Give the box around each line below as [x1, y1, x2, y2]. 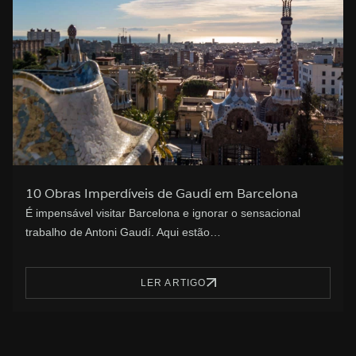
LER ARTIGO [140, 277, 207, 288]
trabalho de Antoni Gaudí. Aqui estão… [25, 225, 221, 238]
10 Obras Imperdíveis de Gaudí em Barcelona [25, 184, 298, 202]
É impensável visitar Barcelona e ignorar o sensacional [25, 206, 300, 219]
